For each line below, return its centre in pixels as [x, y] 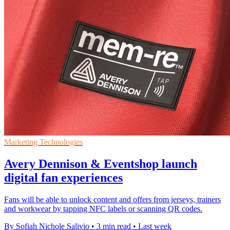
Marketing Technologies [43, 142]
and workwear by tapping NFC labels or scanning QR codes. [103, 208]
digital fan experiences [63, 177]
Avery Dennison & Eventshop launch [101, 164]
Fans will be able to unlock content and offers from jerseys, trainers [112, 199]
